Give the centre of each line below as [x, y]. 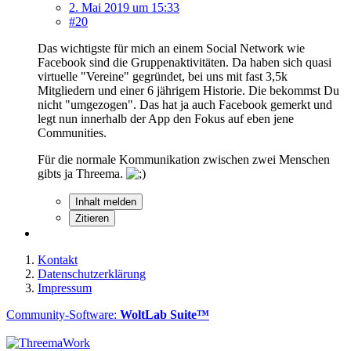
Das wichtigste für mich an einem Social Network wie [171, 48]
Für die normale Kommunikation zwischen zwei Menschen [184, 159]
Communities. [72, 132]
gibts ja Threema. [82, 173]
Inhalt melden [106, 201]
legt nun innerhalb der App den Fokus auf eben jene [166, 118]
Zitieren [92, 218]
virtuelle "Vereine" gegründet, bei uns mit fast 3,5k [163, 76]
